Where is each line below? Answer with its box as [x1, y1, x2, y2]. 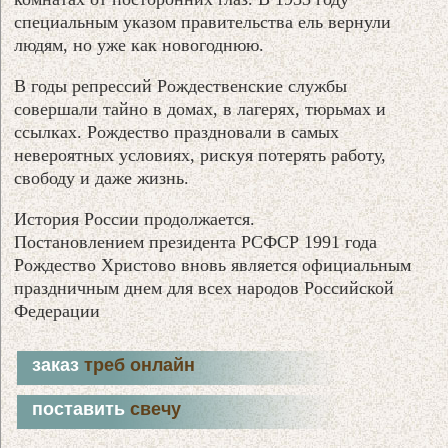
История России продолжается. [14, 208, 256, 229]
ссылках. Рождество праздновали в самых [14, 121, 340, 142]
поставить [32, 398, 131, 419]
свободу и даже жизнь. [14, 167, 190, 188]
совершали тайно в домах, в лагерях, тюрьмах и [14, 98, 387, 119]
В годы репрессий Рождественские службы [14, 75, 348, 96]
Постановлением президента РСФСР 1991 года [14, 231, 378, 252]
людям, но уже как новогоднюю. [14, 34, 265, 55]
